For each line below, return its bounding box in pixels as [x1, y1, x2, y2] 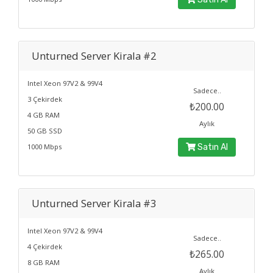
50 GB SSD [27, 126, 62, 135]
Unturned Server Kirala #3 [32, 196, 157, 210]
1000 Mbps [27, 142, 62, 151]
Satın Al [196, 142, 229, 152]
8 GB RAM [27, 258, 60, 267]
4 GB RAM [27, 110, 60, 119]
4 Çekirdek [27, 242, 62, 251]
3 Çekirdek [27, 94, 62, 104]
